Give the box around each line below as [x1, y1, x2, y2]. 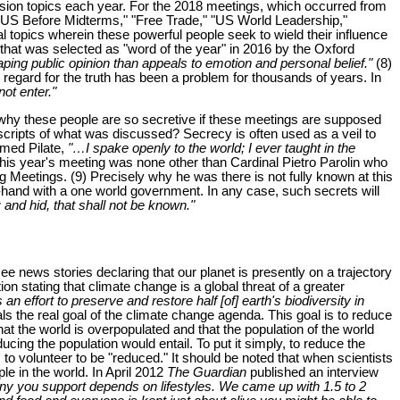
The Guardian [167, 364, 246, 379]
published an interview [246, 364, 379, 379]
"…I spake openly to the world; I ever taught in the [68, 140, 355, 155]
